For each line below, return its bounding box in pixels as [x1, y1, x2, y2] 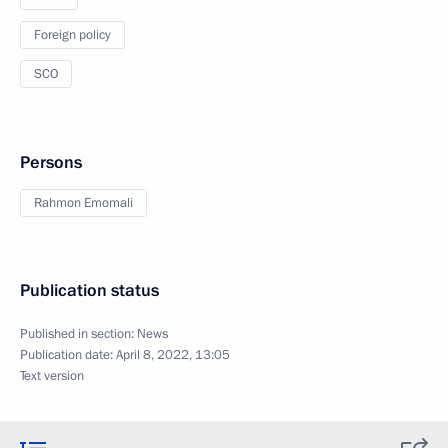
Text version [20, 367, 84, 385]
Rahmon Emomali [34, 194, 133, 212]
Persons [20, 151, 82, 174]
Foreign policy [34, 26, 111, 44]
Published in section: [20, 325, 137, 343]
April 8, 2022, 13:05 [116, 346, 230, 364]
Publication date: [20, 346, 116, 364]
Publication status [20, 279, 159, 302]
